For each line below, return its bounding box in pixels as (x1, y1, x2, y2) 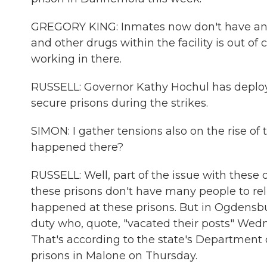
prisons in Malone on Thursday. (31, 249, 197, 262)
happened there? (31, 141, 123, 154)
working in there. (31, 52, 122, 66)
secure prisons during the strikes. (31, 97, 208, 110)
